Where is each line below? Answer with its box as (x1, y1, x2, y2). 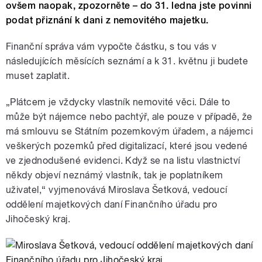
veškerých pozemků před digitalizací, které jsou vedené (6, 140, 248, 152)
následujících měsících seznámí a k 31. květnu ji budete (6, 56, 249, 67)
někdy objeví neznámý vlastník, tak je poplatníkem (6, 170, 223, 181)
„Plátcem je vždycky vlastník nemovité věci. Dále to (6, 96, 230, 108)
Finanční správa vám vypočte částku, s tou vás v (6, 41, 217, 53)
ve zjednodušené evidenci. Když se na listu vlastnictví (6, 155, 240, 167)
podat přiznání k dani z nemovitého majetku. (6, 15, 209, 26)
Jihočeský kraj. (6, 213, 71, 225)
